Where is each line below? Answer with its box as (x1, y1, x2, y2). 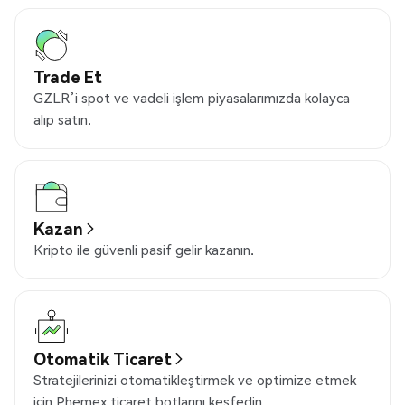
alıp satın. (33, 110, 91, 129)
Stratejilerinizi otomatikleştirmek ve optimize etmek (33, 371, 356, 390)
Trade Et (33, 66, 102, 88)
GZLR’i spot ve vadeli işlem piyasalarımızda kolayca (33, 89, 350, 108)
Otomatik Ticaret (33, 348, 172, 370)
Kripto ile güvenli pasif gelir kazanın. (33, 240, 254, 259)
